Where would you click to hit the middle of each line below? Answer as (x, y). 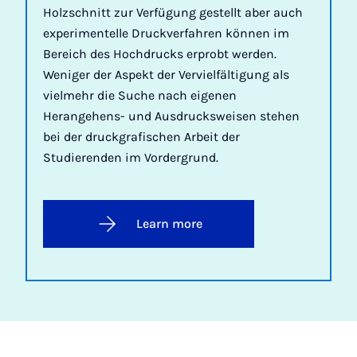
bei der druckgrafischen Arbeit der (141, 136)
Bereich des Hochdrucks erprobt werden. (160, 53)
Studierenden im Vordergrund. (131, 157)
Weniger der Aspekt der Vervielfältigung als (166, 74)
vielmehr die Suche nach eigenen (140, 95)
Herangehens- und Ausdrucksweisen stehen (171, 116)
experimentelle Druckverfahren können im (166, 33)
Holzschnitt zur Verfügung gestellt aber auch (173, 12)
